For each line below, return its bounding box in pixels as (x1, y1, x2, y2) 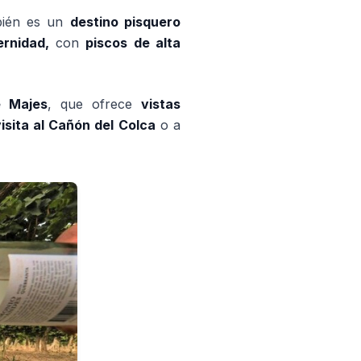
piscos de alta (85, 35, 180, 51)
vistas (141, 96, 180, 112)
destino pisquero (69, 14, 181, 30)
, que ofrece (47, 96, 141, 112)
